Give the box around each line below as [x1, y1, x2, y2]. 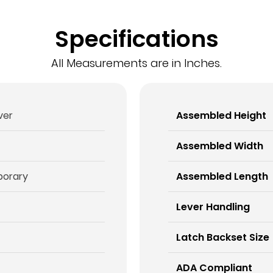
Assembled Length [176, 169, 269, 183]
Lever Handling [176, 199, 250, 214]
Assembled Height [176, 108, 267, 122]
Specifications [54, 23, 219, 55]
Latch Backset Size [176, 230, 270, 244]
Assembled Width [176, 138, 264, 153]
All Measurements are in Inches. [51, 55, 222, 71]
